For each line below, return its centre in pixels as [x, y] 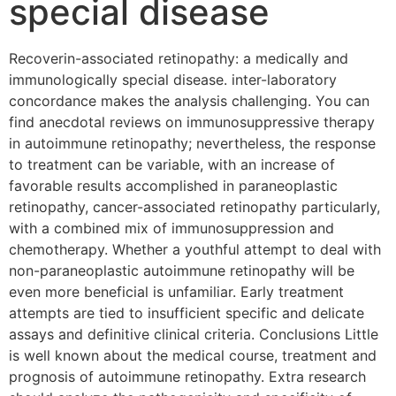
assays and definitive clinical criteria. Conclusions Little [194, 335]
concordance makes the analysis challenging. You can [189, 101]
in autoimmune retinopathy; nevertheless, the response [192, 144]
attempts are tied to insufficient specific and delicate [187, 313]
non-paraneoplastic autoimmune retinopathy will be [182, 271]
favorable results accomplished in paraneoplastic [173, 186]
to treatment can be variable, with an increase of [172, 165]
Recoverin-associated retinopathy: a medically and [179, 59]
